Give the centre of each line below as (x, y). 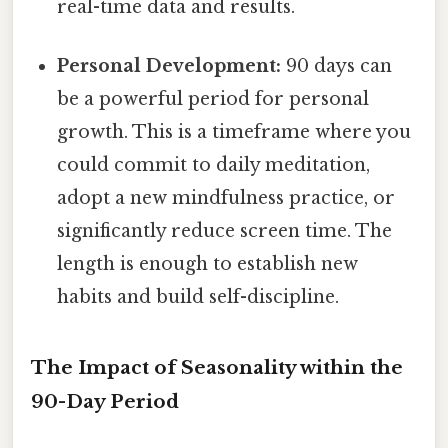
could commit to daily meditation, (214, 165)
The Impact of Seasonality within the (217, 368)
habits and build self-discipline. (198, 297)
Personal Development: (169, 66)
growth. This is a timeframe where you (234, 132)
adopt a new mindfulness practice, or (226, 198)
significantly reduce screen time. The (225, 231)
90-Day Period (105, 402)
